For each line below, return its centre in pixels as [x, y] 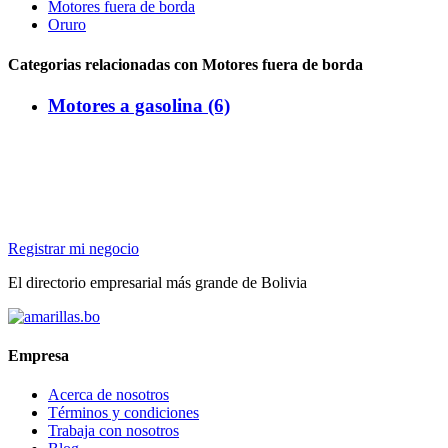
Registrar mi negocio [73, 248]
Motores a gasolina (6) [139, 105]
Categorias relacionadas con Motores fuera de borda [185, 64]
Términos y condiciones [123, 413]
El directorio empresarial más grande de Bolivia [157, 282]
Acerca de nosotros [108, 395]
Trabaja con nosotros [113, 431]
